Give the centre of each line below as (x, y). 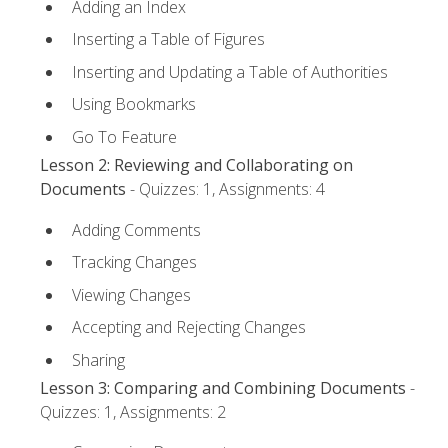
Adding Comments (136, 229)
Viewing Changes (131, 294)
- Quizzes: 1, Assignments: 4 (225, 189)
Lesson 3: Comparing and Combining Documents (223, 388)
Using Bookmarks (134, 104)
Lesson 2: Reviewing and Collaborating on (196, 165)
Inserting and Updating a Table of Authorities (230, 71)
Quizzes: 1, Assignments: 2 (133, 412)
